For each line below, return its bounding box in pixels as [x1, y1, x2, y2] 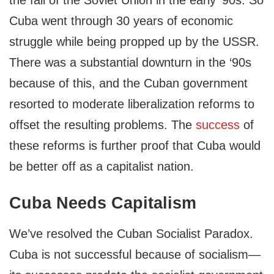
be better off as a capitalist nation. [9, 160, 194, 174]
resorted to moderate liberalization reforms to [9, 97, 254, 111]
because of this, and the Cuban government [9, 76, 248, 91]
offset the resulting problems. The [9, 118, 196, 132]
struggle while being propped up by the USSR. [9, 35, 259, 49]
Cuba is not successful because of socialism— [9, 247, 261, 261]
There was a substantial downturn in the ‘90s [9, 56, 251, 70]
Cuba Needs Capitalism [9, 194, 197, 213]
